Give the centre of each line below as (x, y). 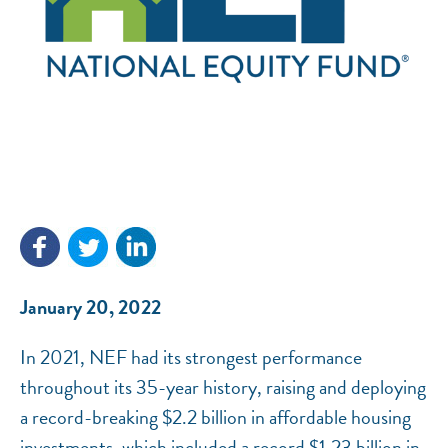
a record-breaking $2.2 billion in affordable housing (215, 417)
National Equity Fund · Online (199, 171)
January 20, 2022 (90, 307)
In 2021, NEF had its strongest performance (191, 357)
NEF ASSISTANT (181, 143)
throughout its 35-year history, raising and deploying (223, 387)
